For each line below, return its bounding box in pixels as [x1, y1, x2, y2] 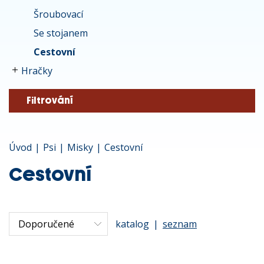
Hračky [21, 64, 52, 77]
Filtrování [27, 95, 73, 106]
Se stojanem [34, 27, 88, 39]
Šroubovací [34, 8, 83, 21]
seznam [163, 217, 197, 230]
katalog [115, 217, 149, 230]
